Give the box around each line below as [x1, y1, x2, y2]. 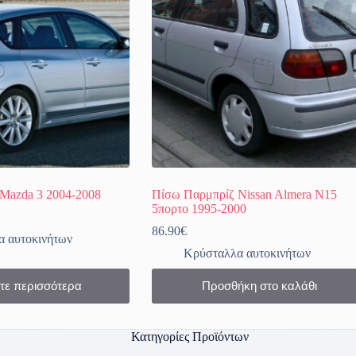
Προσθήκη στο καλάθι [201, 279, 317, 293]
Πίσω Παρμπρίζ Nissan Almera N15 [151, 187, 337, 201]
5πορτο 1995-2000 [151, 201, 246, 215]
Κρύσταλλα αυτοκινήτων [183, 246, 311, 260]
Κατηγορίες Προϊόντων [130, 330, 249, 344]
